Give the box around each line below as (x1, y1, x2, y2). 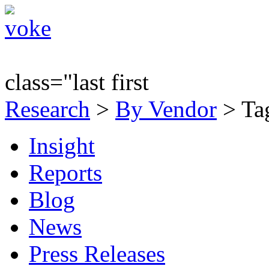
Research (5, 96, 90, 122)
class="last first (5, 69, 149, 95)
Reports (29, 160, 102, 186)
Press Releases (29, 241, 165, 267)
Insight (29, 133, 95, 159)
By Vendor (115, 96, 217, 122)
